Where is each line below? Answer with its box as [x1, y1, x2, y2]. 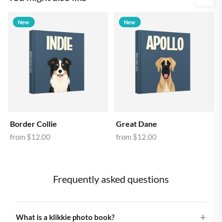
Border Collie [10, 119, 57, 128]
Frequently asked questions [53, 173, 169, 185]
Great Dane [116, 119, 157, 128]
